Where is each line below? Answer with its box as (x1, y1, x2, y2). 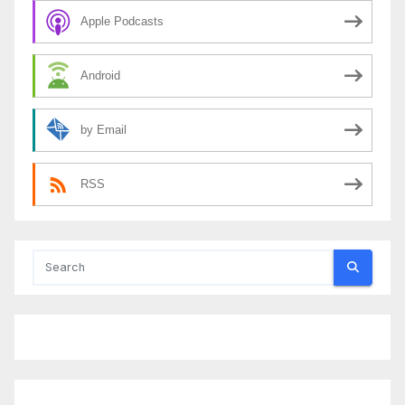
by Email (80, 123, 127, 137)
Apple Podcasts (80, 14, 164, 29)
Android (80, 69, 120, 83)
